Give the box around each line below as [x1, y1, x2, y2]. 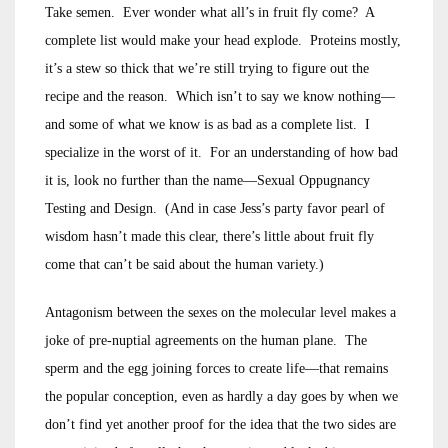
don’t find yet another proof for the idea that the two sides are [45, 417, 396, 432]
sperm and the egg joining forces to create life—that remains [45, 361, 388, 376]
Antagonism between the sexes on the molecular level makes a [45, 305, 396, 320]
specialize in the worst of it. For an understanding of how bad [45, 145, 398, 160]
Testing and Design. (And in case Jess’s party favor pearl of [45, 201, 385, 216]
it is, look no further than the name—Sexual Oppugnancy [45, 173, 370, 188]
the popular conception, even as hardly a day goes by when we [45, 389, 398, 404]
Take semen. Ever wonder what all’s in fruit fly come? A [45, 5, 374, 20]
